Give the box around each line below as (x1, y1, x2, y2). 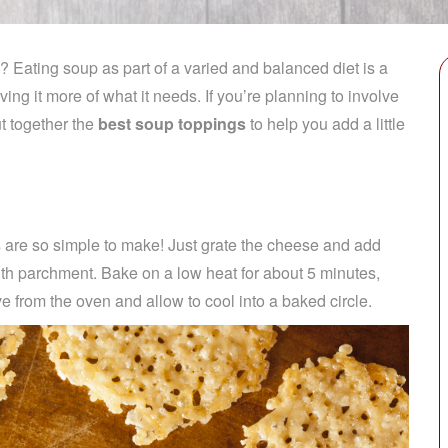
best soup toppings (98, 112, 246, 135)
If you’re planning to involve (205, 84, 399, 107)
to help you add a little (246, 112, 405, 135)
